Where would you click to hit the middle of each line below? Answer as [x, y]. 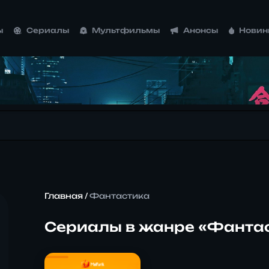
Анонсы [200, 31]
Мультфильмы [126, 31]
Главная [63, 196]
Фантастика [119, 196]
